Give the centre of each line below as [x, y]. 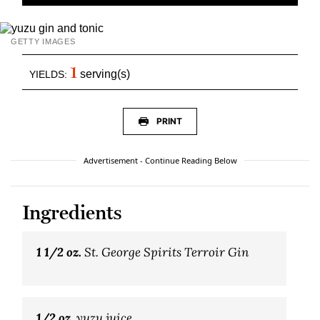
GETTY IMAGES [43, 41]
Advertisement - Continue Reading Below [160, 160]
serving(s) [104, 74]
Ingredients [72, 212]
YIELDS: [50, 74]
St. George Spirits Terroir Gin [165, 252]
